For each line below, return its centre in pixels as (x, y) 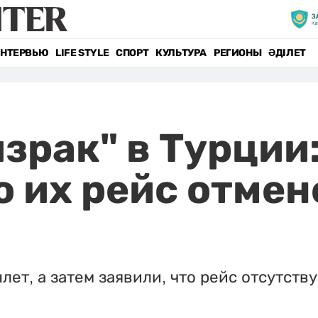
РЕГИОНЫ (237, 53)
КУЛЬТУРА (181, 53)
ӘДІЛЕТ (287, 53)
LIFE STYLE (82, 53)
